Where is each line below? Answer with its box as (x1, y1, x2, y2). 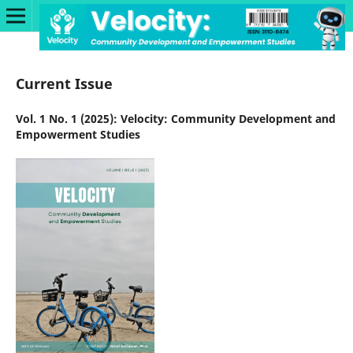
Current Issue (15, 73, 113, 93)
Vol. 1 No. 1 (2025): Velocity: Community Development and (15, 110, 336, 126)
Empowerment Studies (15, 126, 140, 142)
